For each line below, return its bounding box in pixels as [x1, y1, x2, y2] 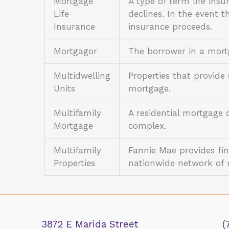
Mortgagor [54, 46, 97, 57]
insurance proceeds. [128, 21, 212, 32]
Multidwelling [54, 71, 110, 81]
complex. [128, 121, 169, 131]
